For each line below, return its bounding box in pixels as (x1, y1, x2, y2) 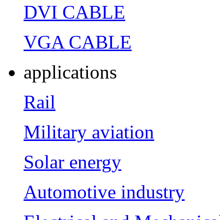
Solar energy (24, 151, 121, 172)
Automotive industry (24, 181, 185, 202)
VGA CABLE (24, 31, 132, 53)
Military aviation (24, 121, 154, 142)
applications (24, 61, 117, 82)
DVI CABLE (24, 1, 125, 23)
